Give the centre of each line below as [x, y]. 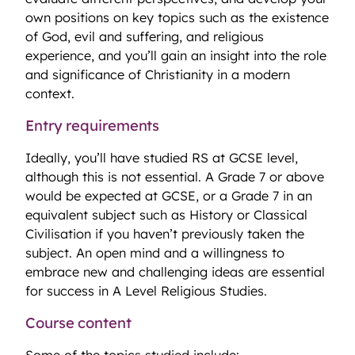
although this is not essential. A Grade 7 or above [175, 177]
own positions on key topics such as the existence [177, 18]
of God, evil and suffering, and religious [145, 37]
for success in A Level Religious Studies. [148, 291]
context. [50, 94]
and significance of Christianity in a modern [158, 75]
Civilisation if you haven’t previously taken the [165, 234]
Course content [80, 323]
